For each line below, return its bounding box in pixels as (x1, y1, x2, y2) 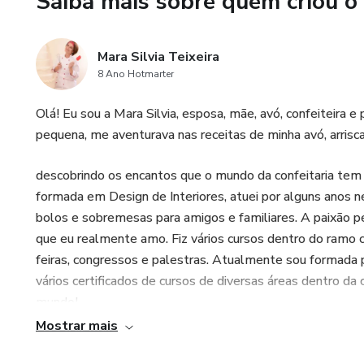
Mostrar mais (36, 317, 118, 335)
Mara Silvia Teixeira (97, 48, 219, 66)
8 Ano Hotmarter (97, 67, 174, 80)
